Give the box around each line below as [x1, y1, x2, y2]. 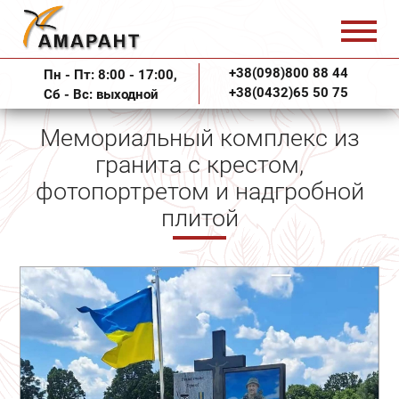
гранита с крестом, [95, 151, 304, 179]
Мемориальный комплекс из [39, 124, 360, 152]
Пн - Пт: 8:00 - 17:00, [44, 67, 177, 83]
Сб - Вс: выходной [44, 86, 159, 102]
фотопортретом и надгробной [35, 177, 364, 206]
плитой [160, 204, 239, 232]
